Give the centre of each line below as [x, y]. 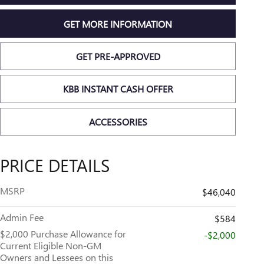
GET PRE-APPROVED [118, 56]
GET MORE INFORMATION [118, 24]
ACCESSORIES [118, 121]
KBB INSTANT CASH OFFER [118, 89]
